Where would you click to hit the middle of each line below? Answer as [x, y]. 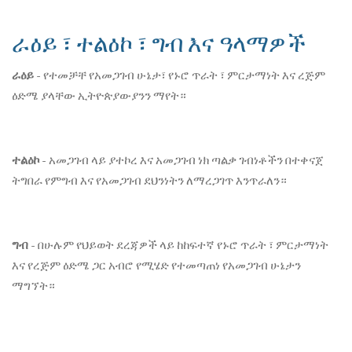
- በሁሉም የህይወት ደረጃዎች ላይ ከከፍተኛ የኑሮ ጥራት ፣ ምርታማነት [178, 245]
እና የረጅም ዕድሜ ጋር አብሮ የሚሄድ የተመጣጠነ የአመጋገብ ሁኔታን [156, 265]
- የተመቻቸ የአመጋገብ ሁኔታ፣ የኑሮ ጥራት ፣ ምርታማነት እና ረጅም [180, 75]
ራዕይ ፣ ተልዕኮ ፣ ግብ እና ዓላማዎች [159, 43]
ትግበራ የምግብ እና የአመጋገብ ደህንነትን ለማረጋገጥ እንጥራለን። [149, 180]
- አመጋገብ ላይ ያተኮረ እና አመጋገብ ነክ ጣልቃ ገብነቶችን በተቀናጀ [181, 160]
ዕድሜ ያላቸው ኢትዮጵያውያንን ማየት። [99, 95]
